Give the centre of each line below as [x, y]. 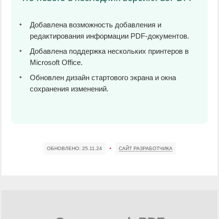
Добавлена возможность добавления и [96, 25]
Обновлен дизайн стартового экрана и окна [103, 77]
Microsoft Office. [56, 62]
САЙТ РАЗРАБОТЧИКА [145, 148]
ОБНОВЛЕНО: [64, 148]
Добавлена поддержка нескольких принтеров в [109, 51]
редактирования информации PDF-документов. [109, 36]
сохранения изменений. [69, 89]
